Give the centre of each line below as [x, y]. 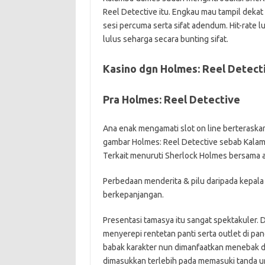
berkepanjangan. [133, 195]
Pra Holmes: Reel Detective [171, 99]
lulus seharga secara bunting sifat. [165, 39]
